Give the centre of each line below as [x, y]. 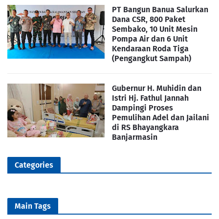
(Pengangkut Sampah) [152, 59]
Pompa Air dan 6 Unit [150, 39]
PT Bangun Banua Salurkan [160, 10]
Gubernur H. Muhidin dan [157, 88]
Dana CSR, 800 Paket [149, 20]
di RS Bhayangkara [145, 128]
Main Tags [33, 206]
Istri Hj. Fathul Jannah [150, 98]
